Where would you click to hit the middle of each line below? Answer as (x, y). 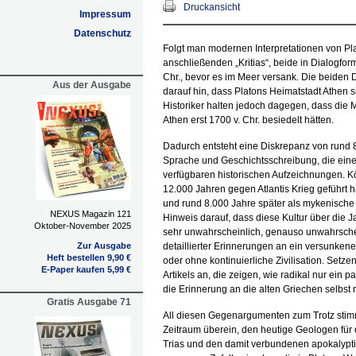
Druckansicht (212, 7)
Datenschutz (103, 33)
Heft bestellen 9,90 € (89, 257)
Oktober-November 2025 (83, 226)
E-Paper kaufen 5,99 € (86, 269)
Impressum (105, 14)
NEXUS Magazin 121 (91, 214)
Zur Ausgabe (104, 246)
